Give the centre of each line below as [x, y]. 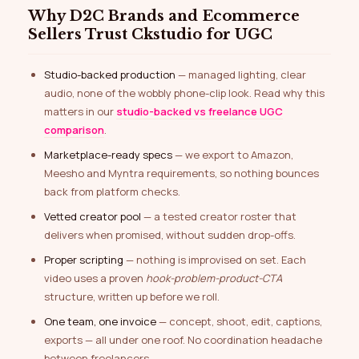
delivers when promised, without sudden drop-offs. [170, 235]
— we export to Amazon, [233, 155]
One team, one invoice [100, 322]
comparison [74, 130]
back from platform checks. [112, 192]
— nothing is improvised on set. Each [215, 260]
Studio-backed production [110, 75]
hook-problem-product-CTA [214, 278]
